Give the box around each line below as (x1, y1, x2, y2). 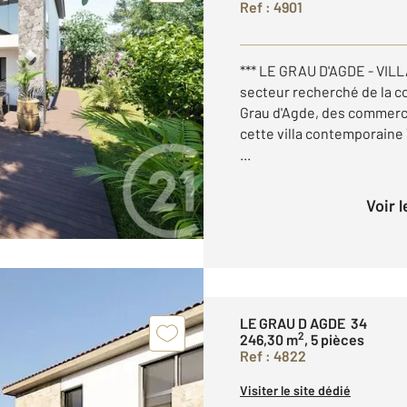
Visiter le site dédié (240, 382, 351, 398)
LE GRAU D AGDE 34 (240, 314, 367, 332)
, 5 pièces (304, 331, 364, 348)
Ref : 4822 (240, 347, 306, 364)
